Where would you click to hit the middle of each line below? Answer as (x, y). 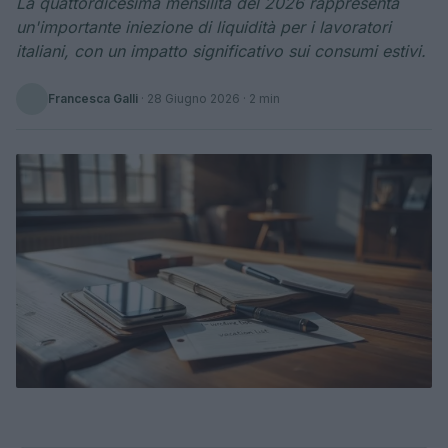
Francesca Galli (93, 98)
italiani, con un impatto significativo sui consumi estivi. (221, 51)
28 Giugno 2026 (193, 98)
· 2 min (260, 98)
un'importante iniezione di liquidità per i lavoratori (203, 27)
